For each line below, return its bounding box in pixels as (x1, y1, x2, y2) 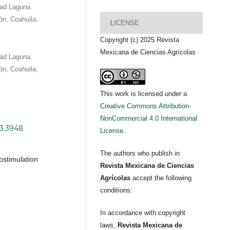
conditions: (100, 186, 133, 195)
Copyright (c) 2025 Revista (100, 36, 180, 44)
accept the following (132, 174, 192, 182)
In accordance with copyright (100, 209, 186, 217)
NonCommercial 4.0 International (100, 114, 198, 123)
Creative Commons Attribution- (100, 102, 191, 110)
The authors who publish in (100, 149, 180, 158)
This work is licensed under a (100, 90, 187, 98)
